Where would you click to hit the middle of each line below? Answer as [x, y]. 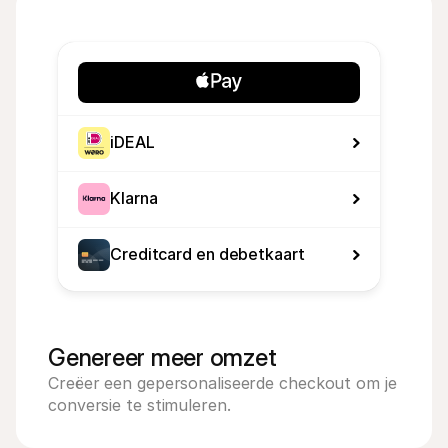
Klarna [134, 198]
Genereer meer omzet [162, 357]
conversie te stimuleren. [139, 405]
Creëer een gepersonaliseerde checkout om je [222, 383]
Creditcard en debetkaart [207, 254]
